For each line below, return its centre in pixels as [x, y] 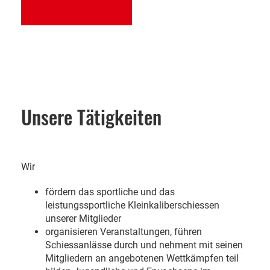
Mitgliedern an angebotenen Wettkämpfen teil [142, 258]
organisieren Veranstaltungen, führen [124, 232]
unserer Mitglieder [83, 218]
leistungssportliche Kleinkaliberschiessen [132, 205]
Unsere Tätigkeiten [91, 117]
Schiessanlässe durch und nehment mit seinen [144, 245]
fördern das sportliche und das [110, 192]
